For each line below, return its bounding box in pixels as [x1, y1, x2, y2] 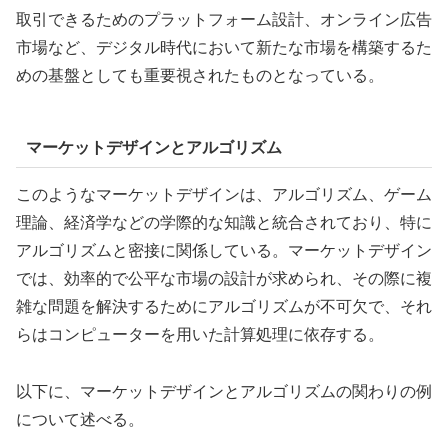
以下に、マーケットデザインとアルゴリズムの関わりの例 [16, 382, 432, 400]
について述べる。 [16, 410, 144, 428]
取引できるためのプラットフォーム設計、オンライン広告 [16, 10, 432, 28]
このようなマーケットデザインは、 [16, 186, 272, 204]
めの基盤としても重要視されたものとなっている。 [16, 66, 384, 84]
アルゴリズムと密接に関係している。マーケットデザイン [16, 242, 432, 260]
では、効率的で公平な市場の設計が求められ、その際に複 [16, 270, 432, 288]
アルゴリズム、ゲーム [272, 186, 432, 204]
